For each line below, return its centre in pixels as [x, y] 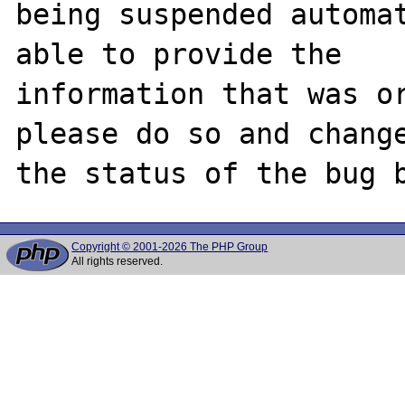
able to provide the [179, 54]
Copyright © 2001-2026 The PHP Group [170, 247]
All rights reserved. [118, 261]
